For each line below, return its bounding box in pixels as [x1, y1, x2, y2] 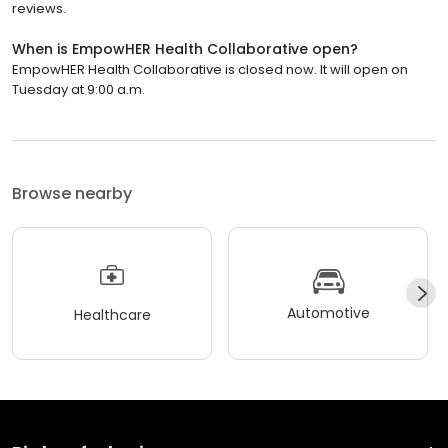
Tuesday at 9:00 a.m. [12, 79, 145, 99]
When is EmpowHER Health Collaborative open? [12, 38, 358, 59]
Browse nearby [12, 181, 132, 205]
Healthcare [73, 305, 151, 326]
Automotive [286, 303, 370, 324]
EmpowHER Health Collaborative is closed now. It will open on [12, 59, 408, 79]
